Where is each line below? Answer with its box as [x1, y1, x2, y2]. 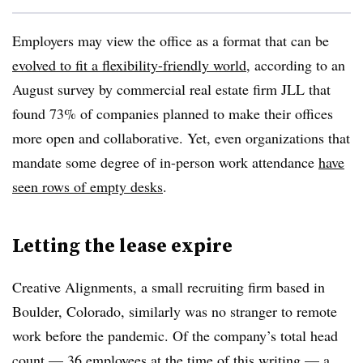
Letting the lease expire [12, 231, 233, 258]
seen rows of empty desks [12, 176, 163, 196]
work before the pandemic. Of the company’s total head [12, 325, 338, 345]
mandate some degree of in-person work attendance [12, 152, 318, 172]
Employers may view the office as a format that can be [12, 30, 329, 50]
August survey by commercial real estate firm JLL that [12, 79, 331, 99]
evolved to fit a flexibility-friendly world [12, 54, 246, 75]
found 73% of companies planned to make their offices [12, 103, 333, 123]
